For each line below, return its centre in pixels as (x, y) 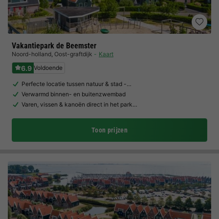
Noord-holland (32, 54)
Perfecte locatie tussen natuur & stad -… (77, 84)
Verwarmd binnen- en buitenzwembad (74, 94)
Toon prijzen (109, 130)
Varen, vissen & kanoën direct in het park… (79, 104)
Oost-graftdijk (73, 54)
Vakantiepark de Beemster (54, 46)
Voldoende (48, 68)
